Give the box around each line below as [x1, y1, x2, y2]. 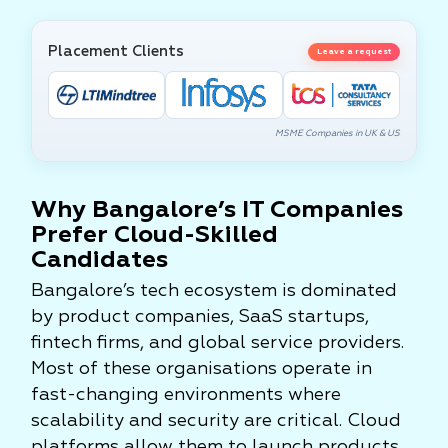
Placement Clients [48, 44, 184, 59]
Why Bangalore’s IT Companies [31, 198, 403, 222]
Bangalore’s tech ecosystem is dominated [31, 282, 397, 300]
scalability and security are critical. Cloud [31, 412, 401, 430]
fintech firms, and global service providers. [31, 334, 404, 352]
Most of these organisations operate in [31, 360, 372, 378]
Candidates [31, 248, 168, 272]
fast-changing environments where [31, 386, 341, 404]
